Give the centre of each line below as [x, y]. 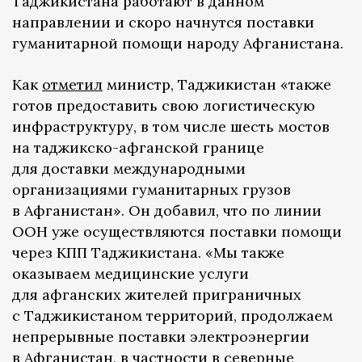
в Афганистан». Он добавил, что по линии [167, 211]
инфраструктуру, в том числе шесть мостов [171, 127]
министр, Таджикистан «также [217, 85]
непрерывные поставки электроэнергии [161, 337]
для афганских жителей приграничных [157, 295]
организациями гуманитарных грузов [152, 190]
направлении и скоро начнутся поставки [163, 23]
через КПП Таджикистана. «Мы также [148, 253]
